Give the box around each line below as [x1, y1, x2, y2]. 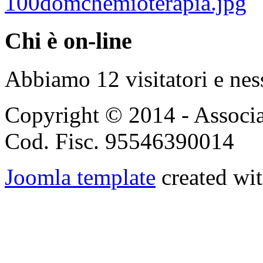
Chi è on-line [5, 28, 132, 55]
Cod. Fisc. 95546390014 [5, 128, 234, 154]
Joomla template [5, 164, 156, 190]
